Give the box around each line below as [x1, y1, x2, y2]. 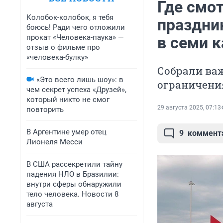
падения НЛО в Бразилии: [26, 170, 119, 179]
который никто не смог [26, 95, 110, 104]
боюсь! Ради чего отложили [26, 23, 125, 32]
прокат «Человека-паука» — [26, 33, 124, 42]
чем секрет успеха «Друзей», [26, 85, 126, 94]
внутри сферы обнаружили [26, 180, 121, 189]
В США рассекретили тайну [26, 160, 122, 169]
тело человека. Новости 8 [26, 190, 118, 199]
